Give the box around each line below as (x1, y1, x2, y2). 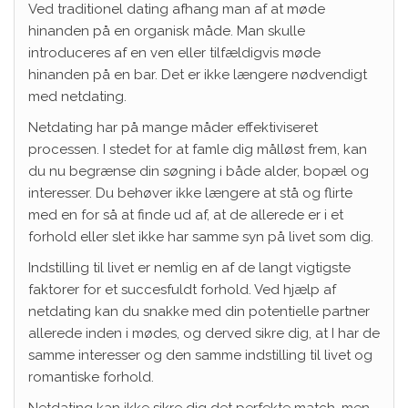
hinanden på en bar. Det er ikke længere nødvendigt (28, 66, 367, 83)
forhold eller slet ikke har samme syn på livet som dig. (28, 229, 373, 245)
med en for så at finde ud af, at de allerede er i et (28, 207, 343, 223)
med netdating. (28, 88, 127, 105)
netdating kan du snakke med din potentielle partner (28, 303, 370, 320)
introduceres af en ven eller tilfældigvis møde (28, 45, 321, 61)
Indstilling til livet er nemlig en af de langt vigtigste (28, 260, 351, 276)
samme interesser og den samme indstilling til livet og (28, 347, 372, 363)
